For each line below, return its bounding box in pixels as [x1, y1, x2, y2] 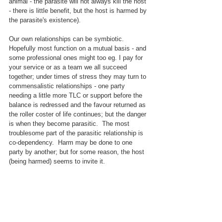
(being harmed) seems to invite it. [9, 158, 105, 166]
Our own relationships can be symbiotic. [9, 35, 128, 43]
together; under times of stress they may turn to [9, 73, 148, 81]
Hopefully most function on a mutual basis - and [9, 45, 148, 53]
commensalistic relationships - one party [9, 82, 127, 90]
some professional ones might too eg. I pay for [9, 54, 145, 62]
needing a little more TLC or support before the [9, 92, 144, 100]
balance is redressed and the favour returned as [9, 101, 148, 109]
